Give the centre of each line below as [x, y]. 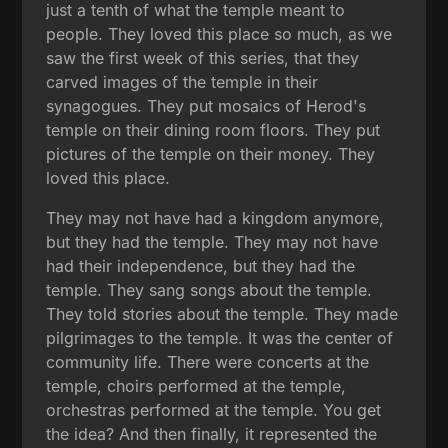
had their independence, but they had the [201, 265]
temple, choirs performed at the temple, [196, 385]
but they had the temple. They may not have [212, 241]
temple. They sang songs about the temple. [209, 289]
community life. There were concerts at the [208, 361]
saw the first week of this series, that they [203, 57]
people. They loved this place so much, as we [219, 33]
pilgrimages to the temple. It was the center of [220, 337]
